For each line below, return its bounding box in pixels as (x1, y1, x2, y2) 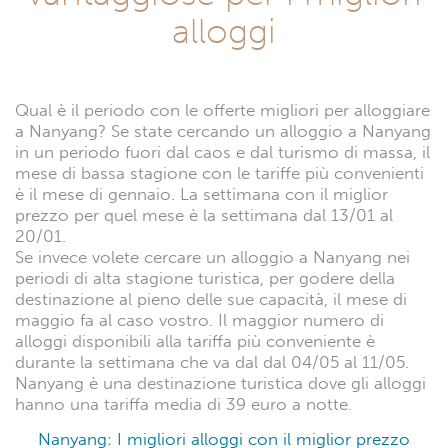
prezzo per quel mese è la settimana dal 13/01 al (15, 205, 393, 227)
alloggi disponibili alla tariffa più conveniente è (15, 331, 375, 353)
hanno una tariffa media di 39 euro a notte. (15, 394, 352, 416)
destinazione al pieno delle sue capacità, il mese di (15, 289, 407, 311)
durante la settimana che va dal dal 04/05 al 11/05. (15, 352, 409, 374)
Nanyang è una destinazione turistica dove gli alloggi (15, 373, 426, 395)
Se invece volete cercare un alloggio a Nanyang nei (15, 247, 410, 269)
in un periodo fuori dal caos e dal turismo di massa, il (15, 142, 430, 164)
